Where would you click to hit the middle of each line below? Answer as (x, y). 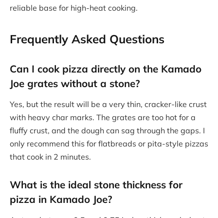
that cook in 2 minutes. (50, 157)
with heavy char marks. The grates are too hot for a (103, 118)
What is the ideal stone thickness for (96, 184)
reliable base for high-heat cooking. (74, 8)
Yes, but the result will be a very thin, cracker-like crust (108, 104)
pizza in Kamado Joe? (61, 199)
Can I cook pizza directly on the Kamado (106, 68)
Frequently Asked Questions (87, 39)
